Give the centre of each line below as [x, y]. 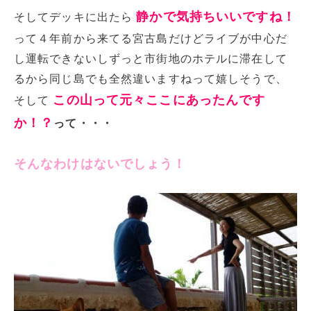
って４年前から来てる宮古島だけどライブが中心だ [151, 38]
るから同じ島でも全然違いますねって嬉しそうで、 [151, 78]
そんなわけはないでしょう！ [100, 163]
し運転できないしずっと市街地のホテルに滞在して [151, 58]
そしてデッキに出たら [75, 17]
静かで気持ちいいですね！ [216, 16]
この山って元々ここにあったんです [159, 100]
